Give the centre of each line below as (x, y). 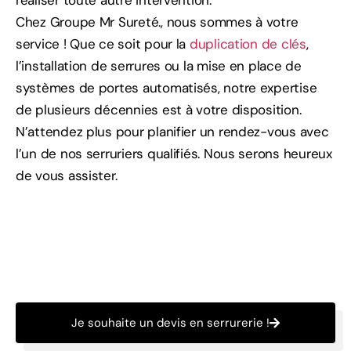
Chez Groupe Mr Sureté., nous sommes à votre (157, 22)
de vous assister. (67, 176)
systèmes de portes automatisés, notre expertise (166, 88)
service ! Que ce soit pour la (103, 44)
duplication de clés (248, 44)
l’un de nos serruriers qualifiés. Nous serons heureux (174, 154)
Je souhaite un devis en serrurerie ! (170, 323)
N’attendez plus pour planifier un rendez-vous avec (172, 132)
